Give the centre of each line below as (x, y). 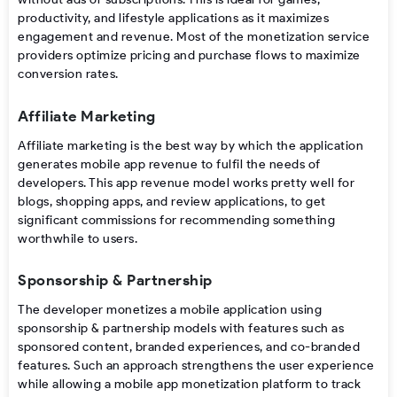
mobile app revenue (137, 164)
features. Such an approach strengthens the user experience (196, 366)
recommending (225, 220)
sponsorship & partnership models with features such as (181, 329)
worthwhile (51, 238)
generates (48, 164)
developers (51, 183)
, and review (177, 201)
